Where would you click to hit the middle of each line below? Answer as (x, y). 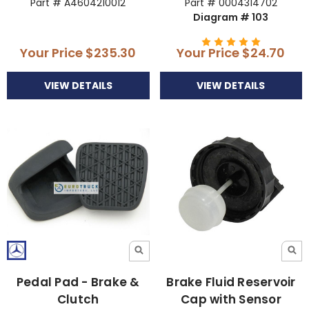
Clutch (78, 299)
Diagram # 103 (231, 17)
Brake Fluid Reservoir (231, 282)
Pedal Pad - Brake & (78, 282)
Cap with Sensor (231, 299)
